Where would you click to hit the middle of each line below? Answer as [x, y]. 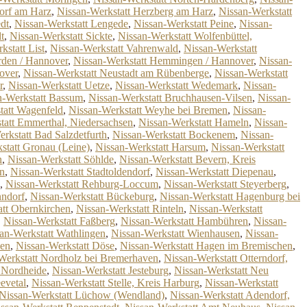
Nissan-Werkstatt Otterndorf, [226, 258]
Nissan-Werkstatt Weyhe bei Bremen [148, 110]
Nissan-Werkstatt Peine [184, 24]
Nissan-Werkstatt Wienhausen [175, 233]
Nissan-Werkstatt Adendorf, [230, 295]
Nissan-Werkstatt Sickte [61, 36]
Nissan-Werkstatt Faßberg [59, 221]
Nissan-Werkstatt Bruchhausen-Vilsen [170, 98]
